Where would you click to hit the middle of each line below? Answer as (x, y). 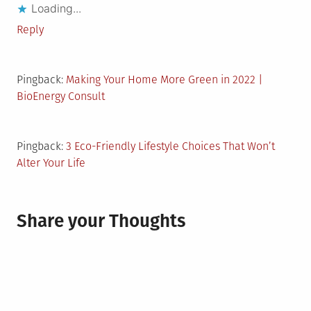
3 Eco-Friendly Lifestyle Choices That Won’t (170, 146)
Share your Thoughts (101, 221)
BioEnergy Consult (61, 96)
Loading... (56, 9)
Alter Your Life (51, 163)
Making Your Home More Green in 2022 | (165, 80)
